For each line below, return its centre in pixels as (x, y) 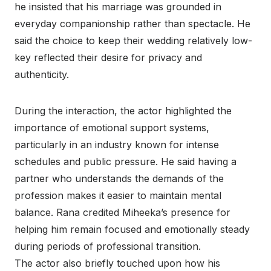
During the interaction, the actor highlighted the (123, 111)
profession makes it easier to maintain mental (118, 196)
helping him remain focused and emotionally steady (132, 230)
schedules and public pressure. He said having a (126, 162)
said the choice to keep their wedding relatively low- (133, 41)
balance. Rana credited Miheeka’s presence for (122, 213)
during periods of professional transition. (108, 247)
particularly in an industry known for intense (117, 145)
